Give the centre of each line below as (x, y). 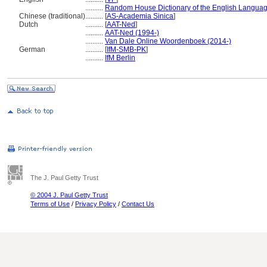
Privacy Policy (96, 204)
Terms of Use (50, 204)
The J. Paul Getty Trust (64, 178)
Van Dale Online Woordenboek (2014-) (168, 41)
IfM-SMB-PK (126, 49)
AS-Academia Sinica (140, 16)
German (32, 49)
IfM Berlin (120, 58)
